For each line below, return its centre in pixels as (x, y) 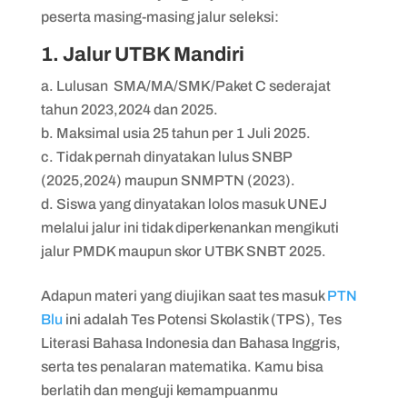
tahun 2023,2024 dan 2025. (130, 109)
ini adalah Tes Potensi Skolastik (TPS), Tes (202, 319)
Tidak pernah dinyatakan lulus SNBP (174, 156)
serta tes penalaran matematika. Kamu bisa (182, 366)
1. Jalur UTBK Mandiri (142, 54)
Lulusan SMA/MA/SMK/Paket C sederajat (193, 85)
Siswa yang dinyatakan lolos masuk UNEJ (191, 203)
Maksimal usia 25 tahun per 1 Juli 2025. (184, 133)
